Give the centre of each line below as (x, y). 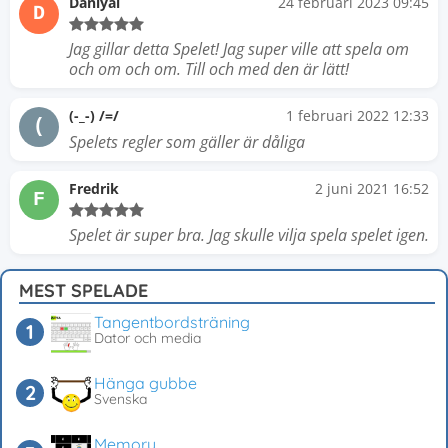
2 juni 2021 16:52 (372, 188)
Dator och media (147, 338)
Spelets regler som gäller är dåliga (187, 142)
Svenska (120, 399)
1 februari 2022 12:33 (357, 115)
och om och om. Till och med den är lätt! (209, 69)
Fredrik (94, 188)
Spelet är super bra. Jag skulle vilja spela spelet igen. (249, 235)
